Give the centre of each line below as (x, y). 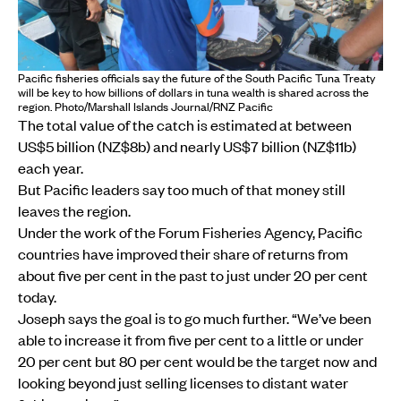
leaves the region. (74, 210)
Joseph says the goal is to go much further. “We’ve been (195, 317)
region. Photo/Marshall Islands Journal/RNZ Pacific (145, 106)
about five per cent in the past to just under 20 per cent (193, 274)
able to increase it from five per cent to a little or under (191, 339)
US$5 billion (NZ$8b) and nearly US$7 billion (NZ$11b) (187, 145)
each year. (51, 167)
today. (37, 296)
